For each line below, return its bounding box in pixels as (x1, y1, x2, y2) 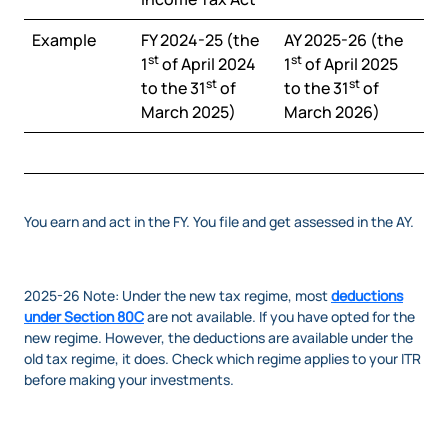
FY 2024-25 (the (141, 29, 259, 52)
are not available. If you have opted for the (144, 307, 415, 327)
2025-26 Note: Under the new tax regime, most (24, 286, 331, 306)
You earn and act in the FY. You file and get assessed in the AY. (24, 212, 414, 232)
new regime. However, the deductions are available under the (24, 328, 413, 348)
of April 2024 (159, 53, 256, 76)
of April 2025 (302, 53, 398, 76)
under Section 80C (24, 307, 144, 327)
